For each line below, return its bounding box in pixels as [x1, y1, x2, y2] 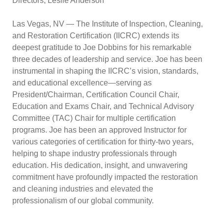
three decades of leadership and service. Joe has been [12, 55, 202, 63]
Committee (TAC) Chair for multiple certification [12, 114, 176, 122]
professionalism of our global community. [12, 196, 154, 205]
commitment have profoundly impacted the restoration [12, 173, 198, 181]
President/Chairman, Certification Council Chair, [12, 90, 179, 99]
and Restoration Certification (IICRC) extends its [12, 31, 179, 40]
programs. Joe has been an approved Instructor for [12, 126, 187, 134]
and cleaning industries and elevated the [12, 185, 153, 193]
